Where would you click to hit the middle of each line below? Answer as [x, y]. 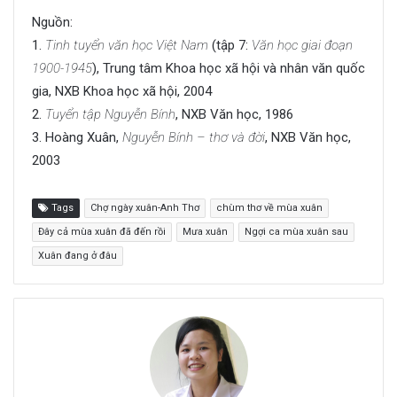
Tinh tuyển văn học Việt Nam [127, 46]
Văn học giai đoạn [302, 46]
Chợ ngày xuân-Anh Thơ [145, 208]
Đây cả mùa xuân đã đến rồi [102, 232]
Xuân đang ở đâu [78, 256]
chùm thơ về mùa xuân [269, 208]
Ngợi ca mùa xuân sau [296, 232]
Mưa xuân [205, 232]
